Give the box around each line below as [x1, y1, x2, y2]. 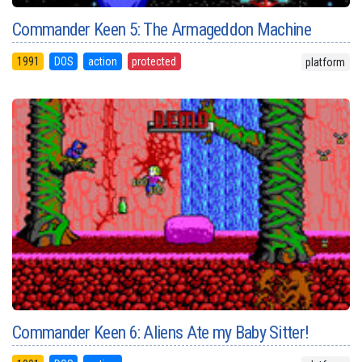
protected [132, 55, 177, 69]
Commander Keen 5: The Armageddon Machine [12, 19, 311, 40]
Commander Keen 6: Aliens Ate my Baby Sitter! [12, 322, 309, 343]
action [87, 55, 117, 69]
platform [305, 56, 346, 69]
